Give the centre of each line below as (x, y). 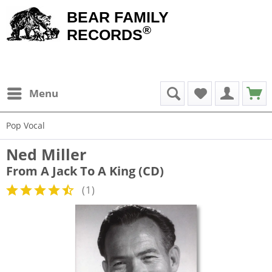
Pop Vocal (25, 125)
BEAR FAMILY (118, 17)
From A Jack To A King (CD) (85, 171)
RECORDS (105, 35)
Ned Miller (46, 154)
